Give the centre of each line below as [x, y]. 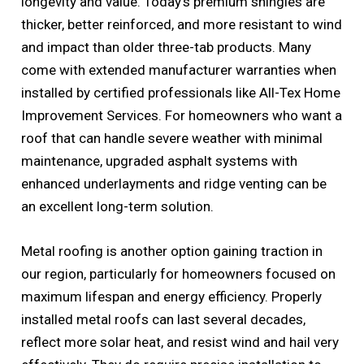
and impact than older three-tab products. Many [167, 47]
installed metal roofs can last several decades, [164, 320]
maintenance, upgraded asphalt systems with [160, 160]
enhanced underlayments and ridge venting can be [174, 183]
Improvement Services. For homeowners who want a [182, 115]
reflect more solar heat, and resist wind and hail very [180, 342]
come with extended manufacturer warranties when [179, 69]
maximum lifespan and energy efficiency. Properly [172, 297]
